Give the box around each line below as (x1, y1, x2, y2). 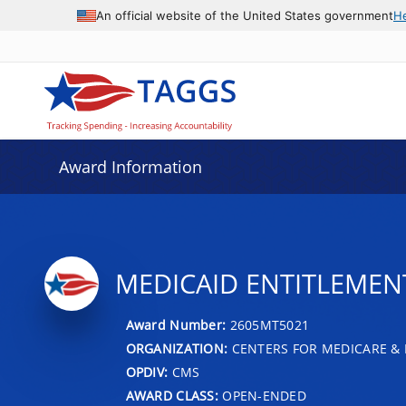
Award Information (58, 156, 202, 178)
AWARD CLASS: (125, 386, 218, 404)
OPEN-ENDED (217, 386, 307, 404)
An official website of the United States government (96, 7, 393, 23)
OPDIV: (125, 362, 169, 381)
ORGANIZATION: (125, 339, 228, 357)
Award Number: (125, 315, 230, 333)
